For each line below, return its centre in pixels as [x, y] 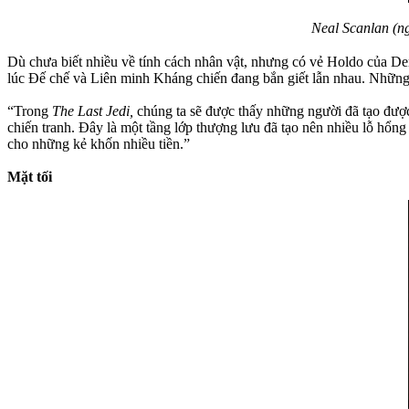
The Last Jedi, [94, 110]
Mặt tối [30, 176]
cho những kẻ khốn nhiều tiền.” [99, 143]
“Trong [30, 110]
